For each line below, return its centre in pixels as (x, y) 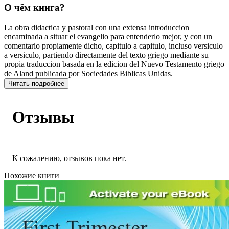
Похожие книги (32, 176)
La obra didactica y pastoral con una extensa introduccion (97, 27)
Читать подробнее (36, 83)
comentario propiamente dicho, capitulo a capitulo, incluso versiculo (113, 45)
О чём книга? (35, 7)
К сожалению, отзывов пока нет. (69, 158)
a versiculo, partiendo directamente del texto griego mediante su (106, 55)
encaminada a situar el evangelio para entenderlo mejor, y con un (108, 36)
